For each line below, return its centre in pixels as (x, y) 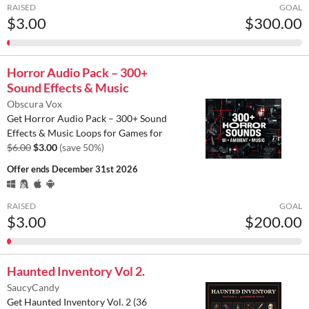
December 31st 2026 (95, 169)
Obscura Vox (34, 104)
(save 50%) (82, 148)
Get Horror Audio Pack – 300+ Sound (87, 119)
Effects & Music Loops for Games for (85, 133)
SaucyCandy (33, 288)
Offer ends (29, 169)
